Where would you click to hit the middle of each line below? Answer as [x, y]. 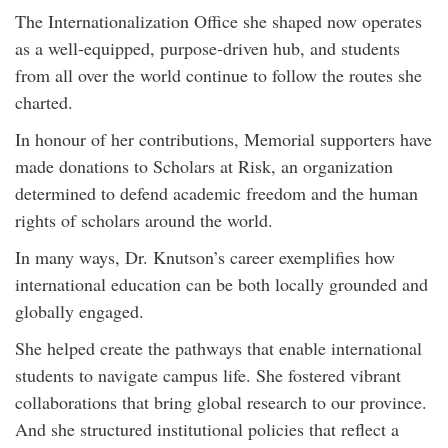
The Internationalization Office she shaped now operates [218, 21]
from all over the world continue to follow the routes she [218, 75]
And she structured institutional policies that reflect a [207, 429]
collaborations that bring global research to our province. [221, 402]
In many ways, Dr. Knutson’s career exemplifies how [205, 257]
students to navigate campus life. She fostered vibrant [208, 375]
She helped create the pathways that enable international [218, 348]
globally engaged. [79, 311]
